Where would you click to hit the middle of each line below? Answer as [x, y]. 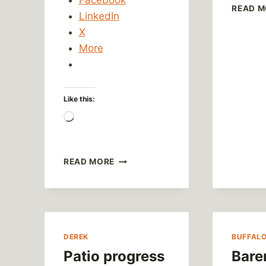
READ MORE [89, 162]
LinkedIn [99, 16]
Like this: [79, 99]
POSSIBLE [136, 171]
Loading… [97, 118]
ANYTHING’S [142, 159]
